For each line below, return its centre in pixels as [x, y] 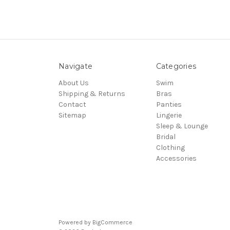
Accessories [176, 158]
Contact [72, 104]
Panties [169, 104]
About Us [74, 83]
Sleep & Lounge [182, 126]
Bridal [166, 137]
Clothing [170, 147]
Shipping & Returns [92, 93]
